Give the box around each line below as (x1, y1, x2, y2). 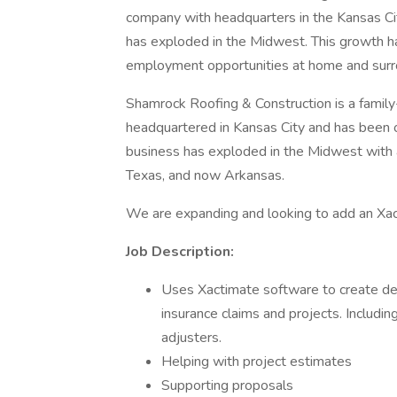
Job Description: (126, 242, 234, 261)
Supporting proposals (161, 376, 293, 395)
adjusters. (161, 328, 225, 347)
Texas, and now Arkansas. (126, 166, 288, 185)
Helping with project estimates (161, 352, 352, 371)
